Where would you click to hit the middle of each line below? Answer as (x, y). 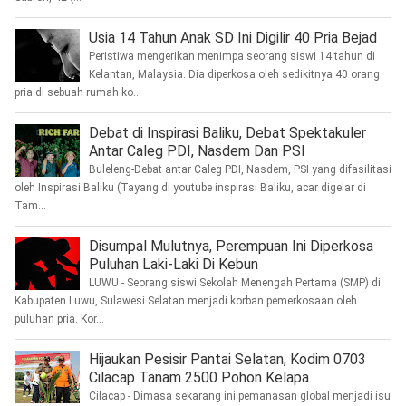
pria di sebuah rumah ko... (77, 93)
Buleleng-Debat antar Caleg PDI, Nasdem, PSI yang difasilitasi (240, 170)
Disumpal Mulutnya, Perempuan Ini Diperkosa (231, 246)
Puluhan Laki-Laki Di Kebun (173, 265)
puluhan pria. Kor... (59, 319)
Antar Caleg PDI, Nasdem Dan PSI (197, 151)
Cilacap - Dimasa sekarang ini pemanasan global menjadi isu (239, 396)
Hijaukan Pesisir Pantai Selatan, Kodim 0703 (227, 360)
